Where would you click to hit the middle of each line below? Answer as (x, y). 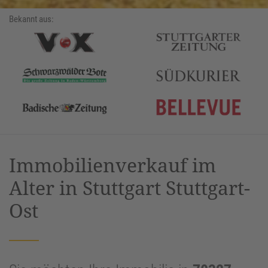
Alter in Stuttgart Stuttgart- (130, 188)
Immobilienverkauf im (112, 165)
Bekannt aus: (31, 19)
